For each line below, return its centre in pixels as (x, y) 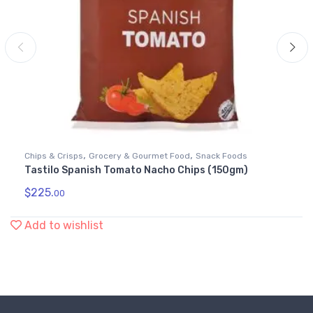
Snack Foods (221, 156)
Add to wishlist (64, 226)
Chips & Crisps (54, 156)
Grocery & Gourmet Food (139, 156)
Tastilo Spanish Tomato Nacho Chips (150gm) (136, 170)
